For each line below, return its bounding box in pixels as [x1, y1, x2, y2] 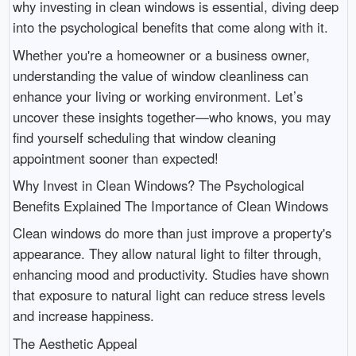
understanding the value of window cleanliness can [12, 65, 308, 85]
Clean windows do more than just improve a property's [12, 223, 331, 243]
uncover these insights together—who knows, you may [12, 106, 331, 126]
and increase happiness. [12, 306, 154, 326]
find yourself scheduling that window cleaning [12, 127, 276, 147]
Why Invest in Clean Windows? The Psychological [12, 176, 304, 195]
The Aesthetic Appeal [12, 333, 137, 353]
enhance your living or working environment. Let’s [12, 86, 303, 106]
